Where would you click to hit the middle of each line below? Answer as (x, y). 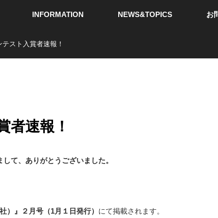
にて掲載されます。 (131, 211)
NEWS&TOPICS (145, 14)
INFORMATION (58, 14)
